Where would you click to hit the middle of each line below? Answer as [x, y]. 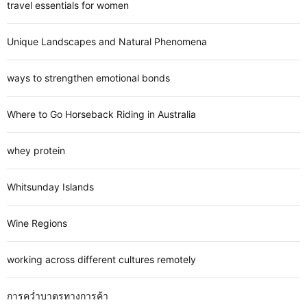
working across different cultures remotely [101, 260]
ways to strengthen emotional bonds [88, 78]
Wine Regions [37, 223]
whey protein [36, 151]
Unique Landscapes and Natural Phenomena [107, 42]
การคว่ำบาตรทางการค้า [58, 296]
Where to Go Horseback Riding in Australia [101, 114]
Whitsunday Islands [50, 187]
